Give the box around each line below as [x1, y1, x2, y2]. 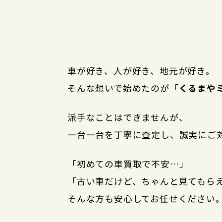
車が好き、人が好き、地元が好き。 [67, 63, 215, 77]
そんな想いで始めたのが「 [67, 81, 179, 94]
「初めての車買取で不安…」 [67, 157, 189, 170]
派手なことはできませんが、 [67, 110, 188, 123]
